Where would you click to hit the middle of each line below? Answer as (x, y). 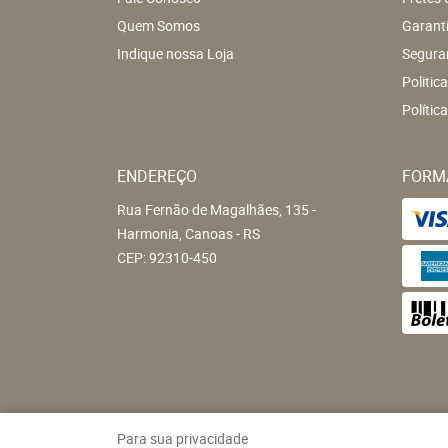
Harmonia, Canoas (175, 233)
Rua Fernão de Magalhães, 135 (213, 209)
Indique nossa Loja (175, 53)
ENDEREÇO (157, 175)
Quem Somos (158, 25)
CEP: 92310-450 (167, 257)
